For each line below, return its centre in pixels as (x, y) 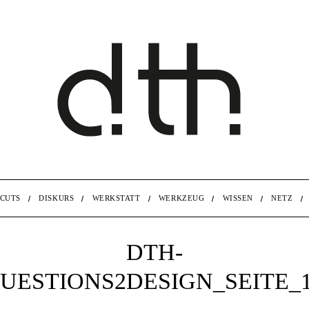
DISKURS (57, 198)
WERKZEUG (181, 198)
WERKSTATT (116, 198)
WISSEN (238, 198)
